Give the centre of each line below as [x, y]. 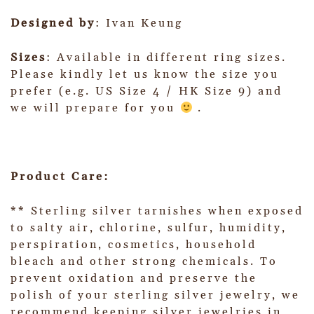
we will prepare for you [95, 108]
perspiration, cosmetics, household [134, 245]
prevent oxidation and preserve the [134, 279]
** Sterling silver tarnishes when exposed [157, 211]
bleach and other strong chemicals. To [144, 262]
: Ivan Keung [139, 23]
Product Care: [60, 177]
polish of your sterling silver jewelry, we [155, 295]
